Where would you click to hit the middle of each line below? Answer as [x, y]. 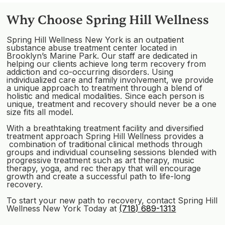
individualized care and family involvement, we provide [110, 80]
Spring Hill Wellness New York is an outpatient [95, 39]
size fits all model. [40, 112]
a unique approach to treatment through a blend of [105, 88]
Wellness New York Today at [63, 208]
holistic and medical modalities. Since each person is [106, 96]
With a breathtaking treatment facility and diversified [105, 128]
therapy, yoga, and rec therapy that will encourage [104, 168]
